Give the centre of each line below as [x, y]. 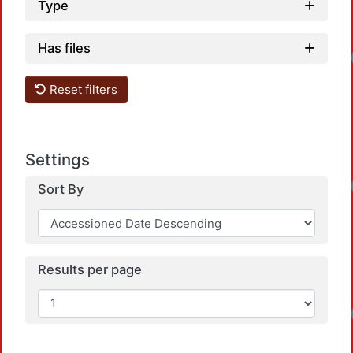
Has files [64, 48]
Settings [58, 160]
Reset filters [82, 89]
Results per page [90, 269]
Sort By [61, 190]
